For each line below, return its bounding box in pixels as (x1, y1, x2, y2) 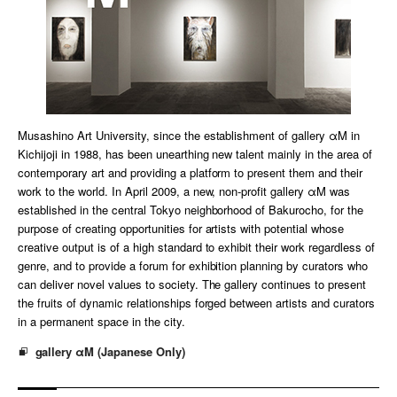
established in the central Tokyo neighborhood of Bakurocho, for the (18, 201, 364, 219)
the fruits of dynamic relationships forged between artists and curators (18, 294, 376, 312)
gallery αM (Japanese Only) (35, 343, 186, 361)
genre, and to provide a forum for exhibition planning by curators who (18, 257, 369, 275)
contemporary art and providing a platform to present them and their (18, 164, 363, 182)
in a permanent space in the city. (18, 313, 185, 331)
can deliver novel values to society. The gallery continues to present (18, 276, 367, 293)
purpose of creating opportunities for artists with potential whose (18, 220, 345, 237)
